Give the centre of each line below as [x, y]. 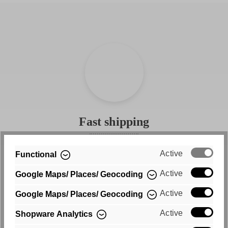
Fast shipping [114, 121]
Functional [36, 154]
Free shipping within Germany [114, 143]
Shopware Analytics [54, 214]
